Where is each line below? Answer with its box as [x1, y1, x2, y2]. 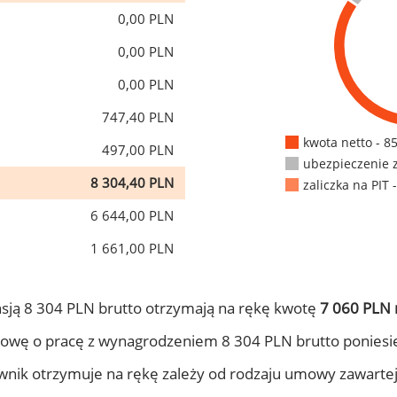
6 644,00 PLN [90, 206, 174, 224]
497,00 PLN [102, 141, 174, 159]
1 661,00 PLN [90, 239, 174, 257]
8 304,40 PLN [90, 174, 174, 191]
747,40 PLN [102, 108, 174, 126]
